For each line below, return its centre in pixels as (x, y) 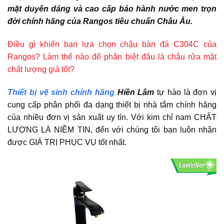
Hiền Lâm (136, 92)
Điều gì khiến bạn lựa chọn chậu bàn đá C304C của (112, 44)
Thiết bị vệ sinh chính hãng (62, 92)
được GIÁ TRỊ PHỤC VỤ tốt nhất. (67, 142)
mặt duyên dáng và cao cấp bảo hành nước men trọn (112, 9)
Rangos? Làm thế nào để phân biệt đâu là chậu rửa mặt (112, 56)
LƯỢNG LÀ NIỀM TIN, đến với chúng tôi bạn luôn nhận (112, 129)
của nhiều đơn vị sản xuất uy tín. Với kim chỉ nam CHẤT (112, 117)
